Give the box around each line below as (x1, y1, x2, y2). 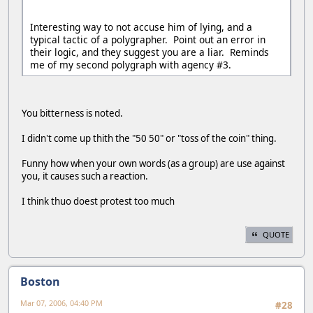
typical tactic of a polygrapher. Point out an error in (30, 33, 265, 47)
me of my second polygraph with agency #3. (30, 58, 231, 72)
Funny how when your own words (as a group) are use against (22, 157, 285, 170)
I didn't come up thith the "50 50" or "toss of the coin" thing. (22, 132, 277, 145)
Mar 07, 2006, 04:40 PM (20, 297, 103, 308)
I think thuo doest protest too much (22, 195, 175, 208)
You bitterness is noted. (22, 107, 123, 120)
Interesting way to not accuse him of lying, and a (30, 20, 252, 34)
